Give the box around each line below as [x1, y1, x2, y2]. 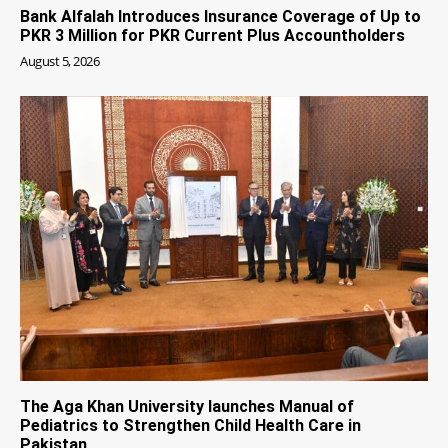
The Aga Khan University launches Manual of [20, 397, 354, 417]
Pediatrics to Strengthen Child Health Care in [20, 416, 361, 436]
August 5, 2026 [20, 51, 99, 70]
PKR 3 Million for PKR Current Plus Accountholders [20, 25, 405, 45]
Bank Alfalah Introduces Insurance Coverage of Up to [20, 6, 421, 26]
